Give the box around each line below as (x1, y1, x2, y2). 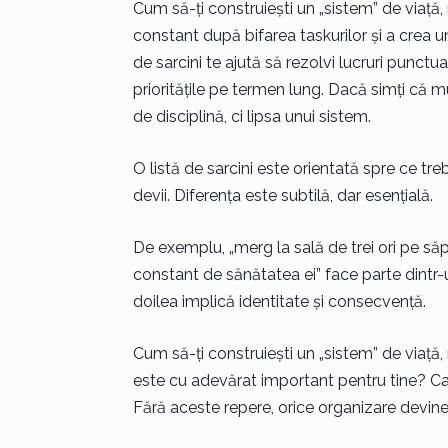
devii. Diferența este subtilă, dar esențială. (132, 186, 433, 205)
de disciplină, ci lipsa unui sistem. (132, 107, 371, 126)
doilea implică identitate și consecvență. (132, 292, 426, 311)
